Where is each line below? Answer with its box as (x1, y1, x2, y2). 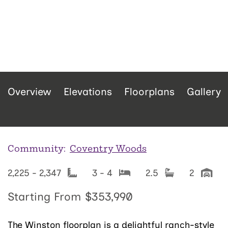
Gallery (187, 85, 221, 98)
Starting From (8, 190, 85, 204)
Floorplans (124, 85, 175, 98)
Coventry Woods (70, 143, 147, 155)
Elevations (64, 85, 112, 98)
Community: (8, 143, 66, 155)
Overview (8, 85, 51, 98)
